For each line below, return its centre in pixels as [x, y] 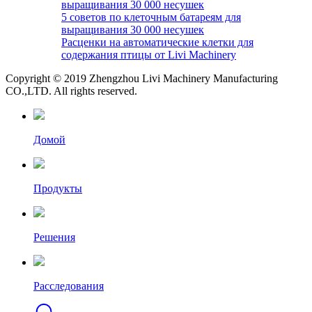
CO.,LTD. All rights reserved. [71, 91]
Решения [54, 237]
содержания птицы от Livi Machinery [149, 55]
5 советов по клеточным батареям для [151, 17]
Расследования [69, 286]
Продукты [58, 189]
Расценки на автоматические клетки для [157, 42]
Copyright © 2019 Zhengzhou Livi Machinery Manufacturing [142, 79]
